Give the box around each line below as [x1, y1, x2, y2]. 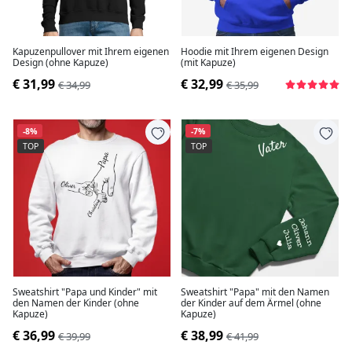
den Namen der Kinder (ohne [13, 296, 139, 310]
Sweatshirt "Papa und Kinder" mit [13, 285, 157, 299]
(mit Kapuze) [181, 56, 236, 69]
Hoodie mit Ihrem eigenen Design [181, 45, 328, 58]
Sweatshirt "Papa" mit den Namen [181, 285, 329, 299]
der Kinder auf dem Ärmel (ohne [181, 296, 321, 310]
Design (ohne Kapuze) [13, 56, 108, 69]
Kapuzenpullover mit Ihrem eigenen [13, 45, 169, 58]
